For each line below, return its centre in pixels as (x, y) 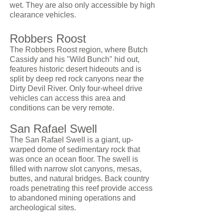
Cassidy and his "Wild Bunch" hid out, (75, 59)
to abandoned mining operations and (73, 198)
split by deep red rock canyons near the (77, 79)
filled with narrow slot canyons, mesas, (76, 169)
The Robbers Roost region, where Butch (79, 50)
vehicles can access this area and (68, 98)
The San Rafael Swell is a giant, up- (71, 140)
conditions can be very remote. (62, 108)
